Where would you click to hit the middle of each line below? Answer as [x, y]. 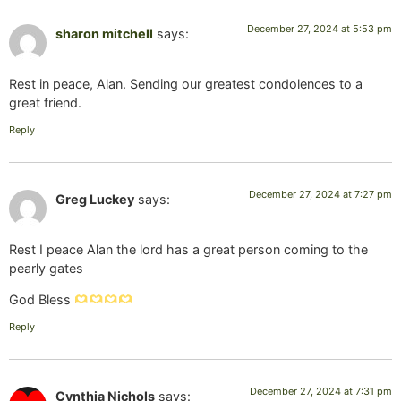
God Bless [42, 300]
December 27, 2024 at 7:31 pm [321, 391]
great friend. [45, 103]
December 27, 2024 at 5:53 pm [320, 28]
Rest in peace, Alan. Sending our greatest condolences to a [186, 84]
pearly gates [46, 268]
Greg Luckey [95, 199]
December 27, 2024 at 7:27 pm [320, 194]
